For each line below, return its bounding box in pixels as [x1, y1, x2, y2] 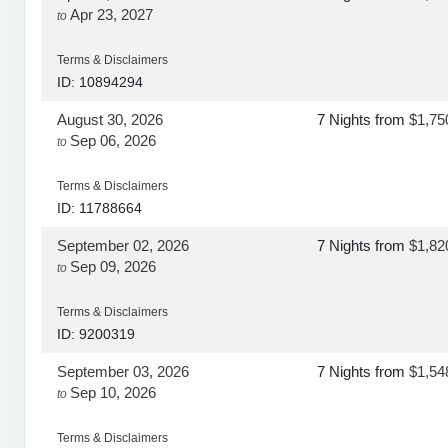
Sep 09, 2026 [70, 257, 156, 275]
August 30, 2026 [57, 110, 163, 128]
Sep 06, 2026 [70, 131, 156, 149]
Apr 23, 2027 [70, 5, 153, 23]
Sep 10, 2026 [70, 383, 156, 401]
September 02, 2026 [57, 236, 189, 254]
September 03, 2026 [57, 362, 189, 380]
